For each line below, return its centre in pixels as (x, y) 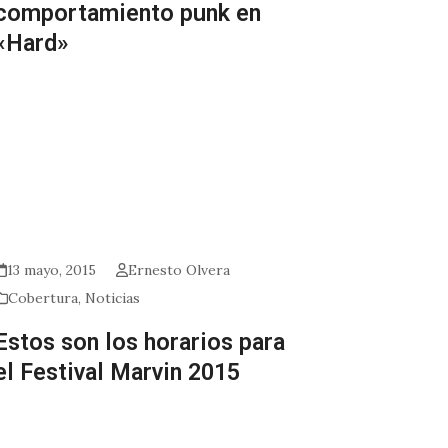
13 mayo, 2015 (51, 270)
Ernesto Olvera (178, 270)
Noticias (113, 298)
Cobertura (43, 298)
